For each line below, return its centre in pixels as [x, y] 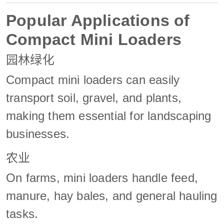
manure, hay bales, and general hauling [112, 195]
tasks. [22, 213]
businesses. [38, 133]
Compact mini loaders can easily [93, 79]
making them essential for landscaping [109, 115]
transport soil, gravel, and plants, [94, 97]
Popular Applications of [98, 20]
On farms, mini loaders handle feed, [102, 177]
